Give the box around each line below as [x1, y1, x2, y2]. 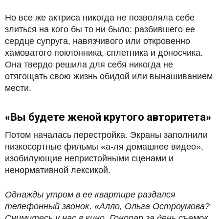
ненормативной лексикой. [5, 165, 110, 175]
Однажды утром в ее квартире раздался [5, 190, 175, 200]
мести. [5, 83, 31, 93]
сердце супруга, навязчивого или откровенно [5, 36, 190, 46]
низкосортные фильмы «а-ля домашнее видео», [5, 142, 203, 152]
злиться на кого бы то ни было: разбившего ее [5, 24, 195, 35]
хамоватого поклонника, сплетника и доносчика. [5, 48, 203, 58]
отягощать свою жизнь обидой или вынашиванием [5, 71, 213, 82]
